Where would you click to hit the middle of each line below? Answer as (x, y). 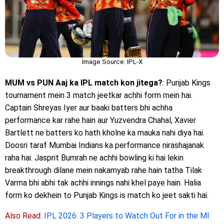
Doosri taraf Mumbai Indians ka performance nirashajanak (104, 145)
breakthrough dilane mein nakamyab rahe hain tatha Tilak (103, 170)
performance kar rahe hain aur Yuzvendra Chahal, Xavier (100, 120)
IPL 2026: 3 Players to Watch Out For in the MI (127, 215)
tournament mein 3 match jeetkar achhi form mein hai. (99, 95)
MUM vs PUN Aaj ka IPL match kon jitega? (84, 82)
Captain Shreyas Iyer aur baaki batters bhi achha (89, 107)
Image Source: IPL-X (112, 61)
